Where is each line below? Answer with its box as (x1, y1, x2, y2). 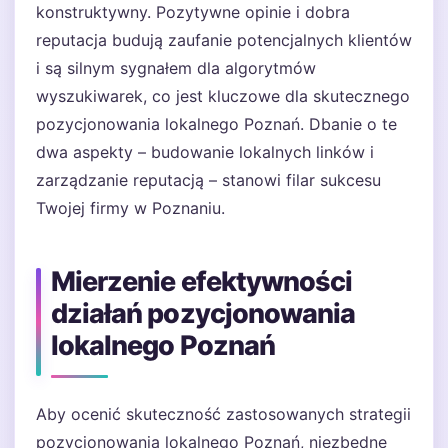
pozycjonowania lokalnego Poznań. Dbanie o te (36, 114, 397, 134)
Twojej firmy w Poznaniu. (36, 198, 225, 218)
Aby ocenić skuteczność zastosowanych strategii (36, 404, 411, 424)
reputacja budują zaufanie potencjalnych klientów (36, 30, 412, 50)
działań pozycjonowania (51, 297, 356, 330)
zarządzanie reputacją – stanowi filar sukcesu (36, 170, 381, 190)
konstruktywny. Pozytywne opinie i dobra (36, 2, 350, 22)
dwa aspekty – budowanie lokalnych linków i (36, 142, 374, 162)
